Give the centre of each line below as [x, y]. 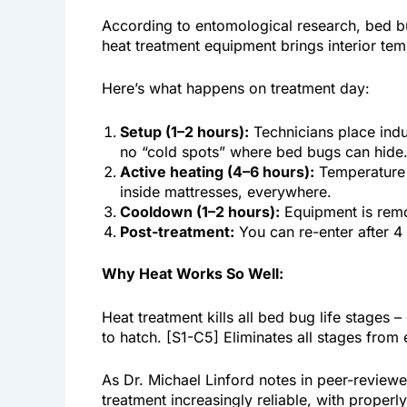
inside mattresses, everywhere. [226, 192]
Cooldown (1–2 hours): [200, 212]
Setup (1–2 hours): [184, 132]
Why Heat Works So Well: [193, 274]
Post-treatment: [177, 232]
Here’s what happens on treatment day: [236, 89]
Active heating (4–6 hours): [217, 172]
